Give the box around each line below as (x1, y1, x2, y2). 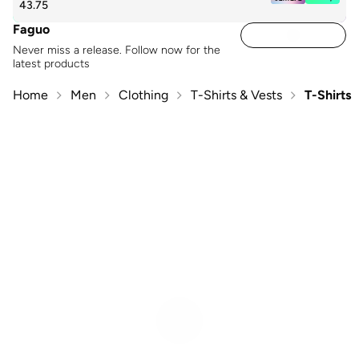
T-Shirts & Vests (191, 87, 282, 103)
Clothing (119, 87, 168, 103)
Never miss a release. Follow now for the (13, 42, 220, 57)
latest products (13, 56, 90, 71)
